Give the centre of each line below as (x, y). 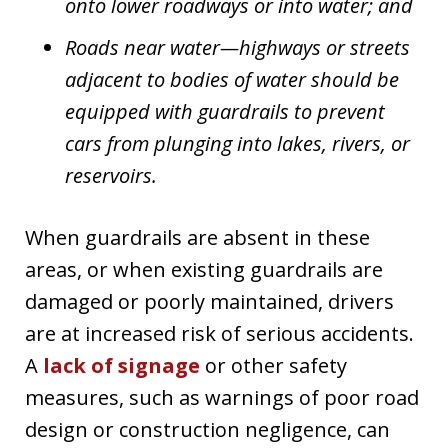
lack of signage (121, 365)
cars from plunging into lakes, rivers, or (237, 143)
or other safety (273, 365)
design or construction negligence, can (207, 429)
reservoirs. (111, 175)
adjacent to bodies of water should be (232, 79)
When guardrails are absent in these (197, 237)
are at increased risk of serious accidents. (219, 333)
